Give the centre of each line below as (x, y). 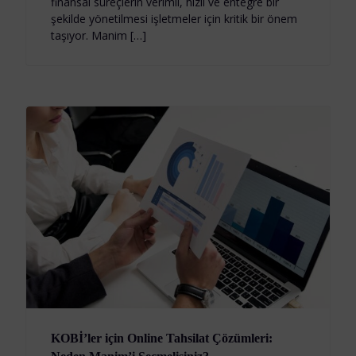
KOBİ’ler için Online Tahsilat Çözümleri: (161, 339)
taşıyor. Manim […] (98, 36)
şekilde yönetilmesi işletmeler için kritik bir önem (174, 19)
